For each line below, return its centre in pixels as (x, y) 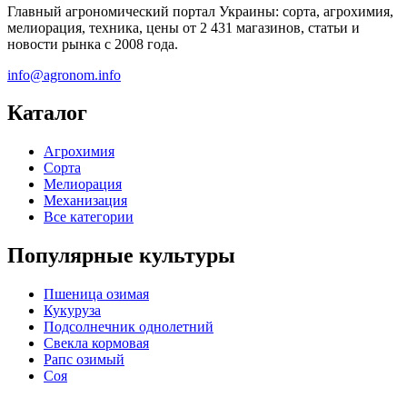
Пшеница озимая (96, 294)
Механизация (85, 201)
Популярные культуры (121, 256)
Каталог (47, 113)
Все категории (89, 217)
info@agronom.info (64, 74)
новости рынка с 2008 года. (93, 44)
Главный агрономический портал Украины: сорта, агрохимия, (200, 11)
